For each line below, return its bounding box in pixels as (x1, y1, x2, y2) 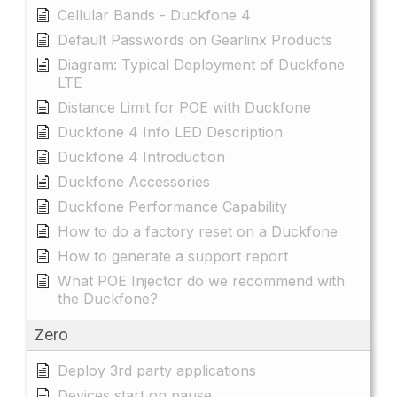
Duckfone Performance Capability (58, 197, 287, 215)
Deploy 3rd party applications (58, 361, 256, 379)
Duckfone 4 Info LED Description (58, 122, 283, 141)
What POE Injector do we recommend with (58, 271, 345, 290)
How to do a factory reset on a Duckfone (58, 222, 338, 240)
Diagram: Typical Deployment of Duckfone (58, 55, 345, 74)
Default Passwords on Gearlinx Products (58, 30, 332, 49)
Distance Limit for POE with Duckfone (58, 97, 311, 116)
